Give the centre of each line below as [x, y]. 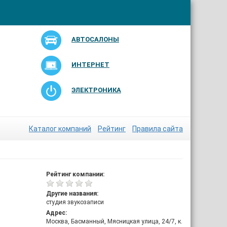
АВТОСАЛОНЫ [95, 39]
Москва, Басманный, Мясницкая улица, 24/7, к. [114, 221]
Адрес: [56, 213]
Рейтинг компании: [75, 174]
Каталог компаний [60, 129]
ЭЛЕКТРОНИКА [96, 90]
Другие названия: [72, 194]
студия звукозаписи [75, 202]
